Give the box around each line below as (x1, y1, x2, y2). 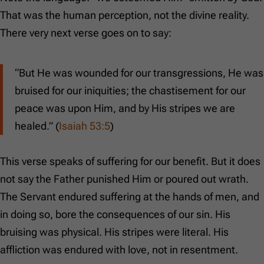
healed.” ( (15, 120, 59, 133)
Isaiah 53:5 (59, 120, 110, 133)
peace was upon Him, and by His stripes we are (15, 102, 235, 115)
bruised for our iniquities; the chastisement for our (15, 84, 246, 97)
